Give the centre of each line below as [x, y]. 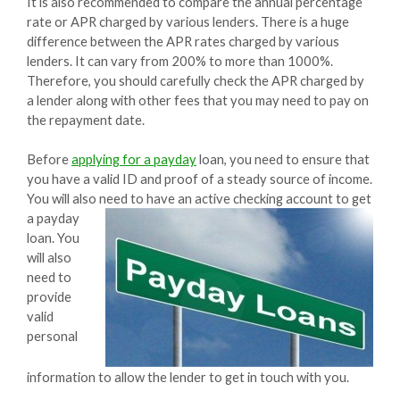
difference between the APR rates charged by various [183, 42]
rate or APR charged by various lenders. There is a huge [188, 22]
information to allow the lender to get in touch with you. [188, 377]
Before [49, 159]
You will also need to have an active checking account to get [199, 199]
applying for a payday [134, 159]
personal [52, 336]
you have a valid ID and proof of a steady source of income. [200, 179]
